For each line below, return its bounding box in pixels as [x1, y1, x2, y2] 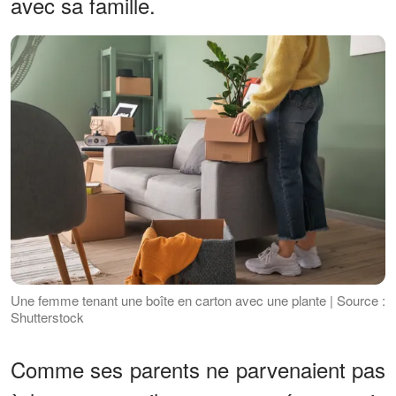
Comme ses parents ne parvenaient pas [11, 354, 385, 385]
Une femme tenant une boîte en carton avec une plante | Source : [11, 291, 385, 310]
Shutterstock [11, 308, 84, 327]
